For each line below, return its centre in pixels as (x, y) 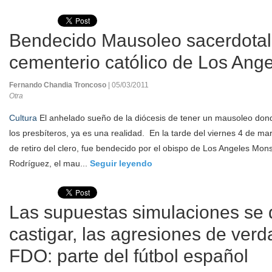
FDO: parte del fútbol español (129, 256)
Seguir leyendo (121, 163)
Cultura (23, 118)
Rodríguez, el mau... (49, 163)
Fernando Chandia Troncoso (59, 85)
